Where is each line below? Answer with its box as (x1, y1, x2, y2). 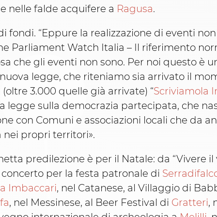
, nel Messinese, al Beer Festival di (9, 197, 171, 209)
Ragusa (117, 3, 153, 15)
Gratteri (171, 197, 208, 209)
